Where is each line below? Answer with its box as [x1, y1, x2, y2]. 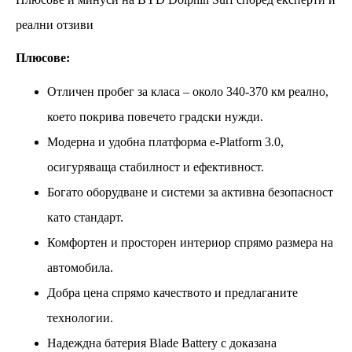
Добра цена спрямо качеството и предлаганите [47, 285, 298, 299]
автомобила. [47, 260, 113, 274]
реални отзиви [16, 17, 93, 31]
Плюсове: [16, 50, 70, 64]
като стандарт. [47, 210, 123, 224]
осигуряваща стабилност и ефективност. [47, 159, 264, 174]
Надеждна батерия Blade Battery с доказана [47, 335, 277, 350]
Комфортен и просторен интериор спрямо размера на [47, 235, 333, 249]
